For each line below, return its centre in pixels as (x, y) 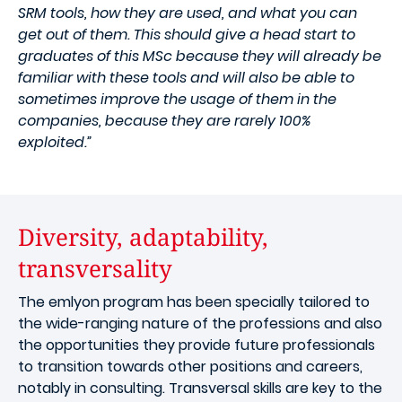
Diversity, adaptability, (143, 236)
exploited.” (55, 142)
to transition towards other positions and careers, (190, 366)
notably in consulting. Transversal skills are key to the (200, 388)
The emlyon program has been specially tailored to (194, 301)
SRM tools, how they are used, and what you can (188, 13)
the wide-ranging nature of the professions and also (200, 323)
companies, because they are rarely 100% (165, 120)
